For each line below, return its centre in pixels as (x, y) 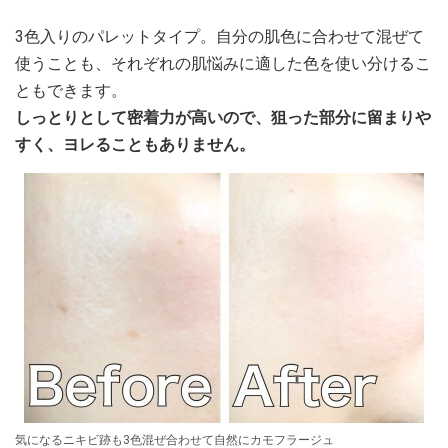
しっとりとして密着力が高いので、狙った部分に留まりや (223, 117)
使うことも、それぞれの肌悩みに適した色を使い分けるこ (223, 63)
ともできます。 (71, 90)
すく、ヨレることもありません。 (135, 144)
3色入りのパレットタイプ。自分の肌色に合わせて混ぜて (219, 36)
